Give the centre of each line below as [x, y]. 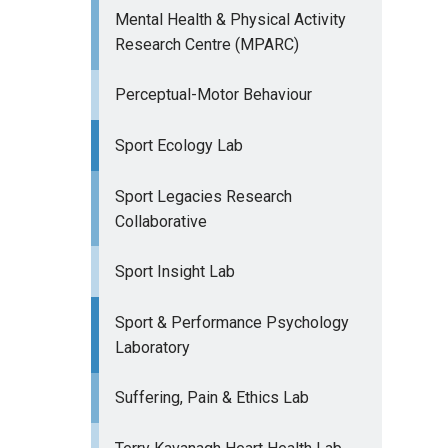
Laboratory [152, 347]
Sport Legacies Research [203, 196]
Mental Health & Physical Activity [230, 19]
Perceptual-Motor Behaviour [213, 95]
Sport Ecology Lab [178, 145]
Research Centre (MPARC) [206, 44]
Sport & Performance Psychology [231, 322]
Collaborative [160, 221]
